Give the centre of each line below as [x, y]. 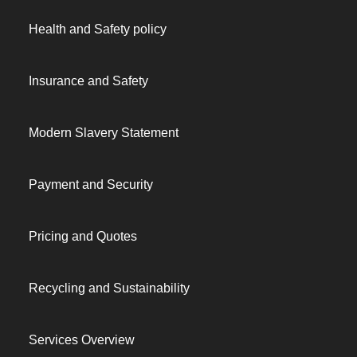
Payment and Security [91, 184]
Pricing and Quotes [83, 236]
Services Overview [82, 340]
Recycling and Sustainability [109, 288]
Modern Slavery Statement [104, 133]
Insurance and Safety [88, 81]
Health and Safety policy [98, 29]
